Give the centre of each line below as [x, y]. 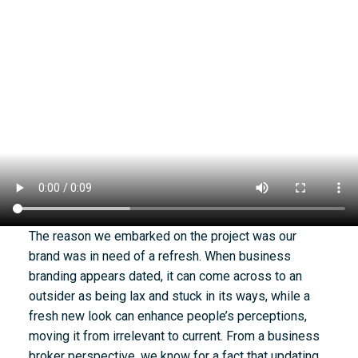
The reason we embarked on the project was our [162, 237]
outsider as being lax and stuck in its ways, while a [169, 296]
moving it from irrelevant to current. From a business [174, 336]
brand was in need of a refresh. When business [159, 257]
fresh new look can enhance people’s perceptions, [167, 316]
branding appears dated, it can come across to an [165, 276]
